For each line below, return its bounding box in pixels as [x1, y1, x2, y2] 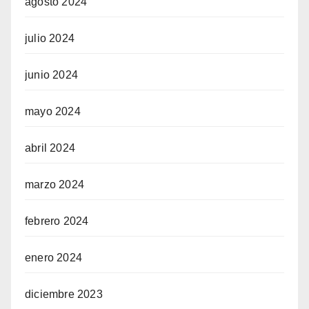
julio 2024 [25, 32, 74, 45]
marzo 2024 [25, 179, 84, 191]
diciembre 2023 [25, 288, 103, 301]
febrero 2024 [25, 215, 89, 228]
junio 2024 [25, 69, 78, 81]
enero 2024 [25, 252, 82, 264]
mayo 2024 [25, 106, 81, 118]
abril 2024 [25, 142, 75, 154]
